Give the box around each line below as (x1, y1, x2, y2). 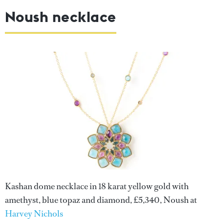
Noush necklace (5, 7, 116, 26)
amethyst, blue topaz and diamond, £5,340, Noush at (5, 194, 197, 206)
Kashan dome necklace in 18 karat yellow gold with (5, 180, 189, 192)
